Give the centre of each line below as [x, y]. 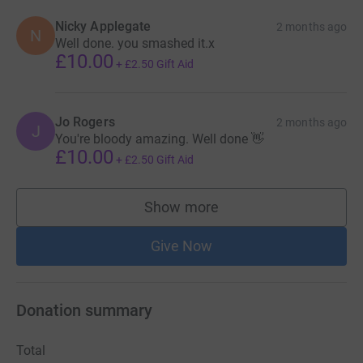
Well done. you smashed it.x [135, 43]
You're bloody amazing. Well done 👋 [160, 139]
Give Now [181, 246]
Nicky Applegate [103, 26]
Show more [181, 207]
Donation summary [84, 310]
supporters [216, 215]
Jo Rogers [85, 122]
